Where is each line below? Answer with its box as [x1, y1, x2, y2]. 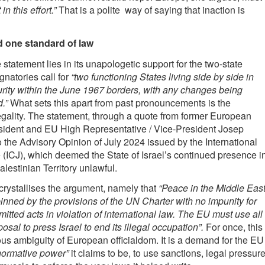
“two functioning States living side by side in [70, 69, 254, 83]
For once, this [203, 220, 263, 234]
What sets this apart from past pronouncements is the [7, 95, 231, 109]
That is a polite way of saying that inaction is [56, 2, 245, 17]
